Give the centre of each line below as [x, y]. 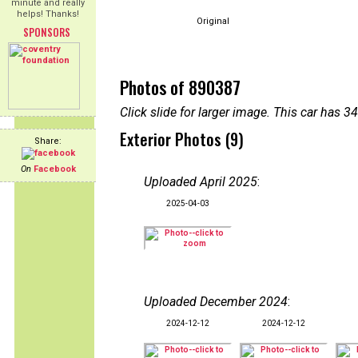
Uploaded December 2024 [216, 302]
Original [213, 21]
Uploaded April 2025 [201, 182]
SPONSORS [46, 32]
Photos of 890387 [180, 87]
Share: [48, 141]
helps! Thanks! [48, 14]
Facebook [54, 169]
